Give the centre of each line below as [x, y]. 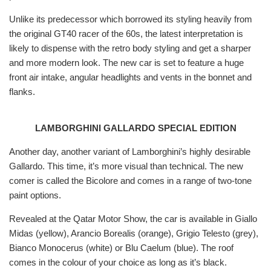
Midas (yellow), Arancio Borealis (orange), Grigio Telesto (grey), [134, 233]
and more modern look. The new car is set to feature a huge [126, 63]
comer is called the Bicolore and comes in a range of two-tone [130, 181]
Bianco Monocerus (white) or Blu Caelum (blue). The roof [121, 248]
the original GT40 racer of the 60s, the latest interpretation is [126, 34]
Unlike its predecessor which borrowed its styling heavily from [131, 19]
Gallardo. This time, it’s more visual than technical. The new [126, 166]
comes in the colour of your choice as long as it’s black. [118, 263]
